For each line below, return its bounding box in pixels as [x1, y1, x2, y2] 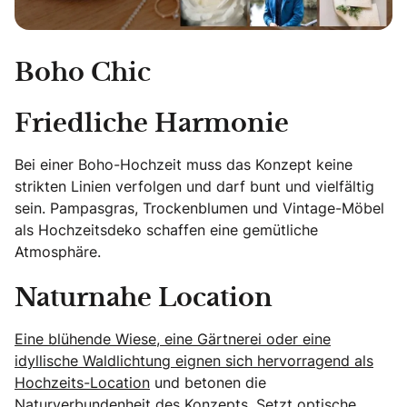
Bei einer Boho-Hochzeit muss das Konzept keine [15, 154, 352, 174]
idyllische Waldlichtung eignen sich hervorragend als [15, 350, 373, 371]
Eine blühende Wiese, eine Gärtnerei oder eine [15, 328, 331, 349]
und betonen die [150, 372, 266, 392]
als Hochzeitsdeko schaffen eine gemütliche [15, 219, 318, 240]
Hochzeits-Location [15, 372, 150, 392]
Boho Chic [15, 61, 151, 85]
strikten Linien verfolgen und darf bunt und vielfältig [15, 175, 374, 196]
